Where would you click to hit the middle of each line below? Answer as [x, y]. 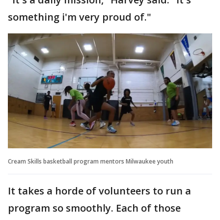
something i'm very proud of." [80, 17]
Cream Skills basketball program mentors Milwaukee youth [91, 161]
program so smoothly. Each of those [94, 208]
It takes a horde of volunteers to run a [99, 191]
